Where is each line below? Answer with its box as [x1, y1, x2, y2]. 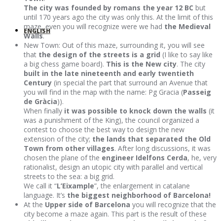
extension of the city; [24, 134, 92, 144]
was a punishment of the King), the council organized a [24, 115, 199, 125]
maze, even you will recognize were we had [24, 22, 164, 32]
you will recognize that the [130, 200, 216, 210]
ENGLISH [24, 27, 50, 35]
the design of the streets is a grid [38, 50, 160, 60]
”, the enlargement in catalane [94, 181, 190, 191]
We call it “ [24, 181, 57, 191]
